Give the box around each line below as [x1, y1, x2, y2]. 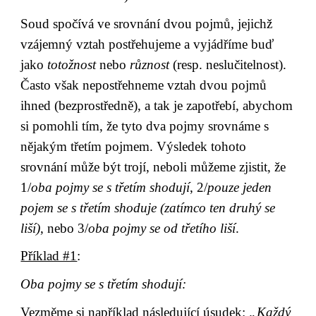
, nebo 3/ [40, 220, 89, 236]
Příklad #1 [20, 248, 78, 264]
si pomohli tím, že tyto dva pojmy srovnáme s [20, 118, 269, 133]
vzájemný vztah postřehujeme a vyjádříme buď [20, 36, 274, 51]
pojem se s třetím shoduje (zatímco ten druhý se [20, 200, 276, 215]
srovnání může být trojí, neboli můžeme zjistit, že [20, 159, 286, 174]
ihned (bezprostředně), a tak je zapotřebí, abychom [20, 97, 293, 113]
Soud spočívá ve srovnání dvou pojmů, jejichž [20, 16, 273, 31]
